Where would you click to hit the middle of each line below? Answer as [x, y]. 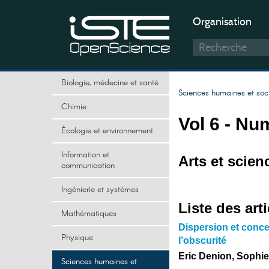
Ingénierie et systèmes [100, 190]
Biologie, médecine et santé [110, 83]
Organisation [222, 22]
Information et [85, 155]
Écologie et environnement [107, 131]
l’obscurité [202, 240]
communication [88, 166]
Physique [77, 238]
